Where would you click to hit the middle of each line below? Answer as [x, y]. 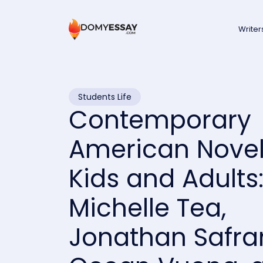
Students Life [105, 97]
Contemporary [160, 120]
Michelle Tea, [147, 208]
